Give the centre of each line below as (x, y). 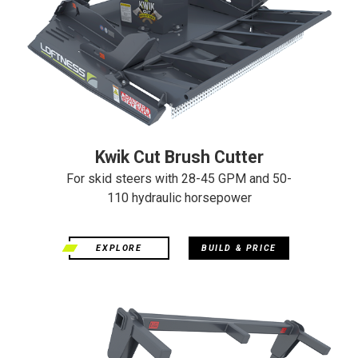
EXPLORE (119, 248)
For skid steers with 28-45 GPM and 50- (179, 178)
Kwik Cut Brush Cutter (179, 157)
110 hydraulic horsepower (179, 197)
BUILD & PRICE (239, 248)
